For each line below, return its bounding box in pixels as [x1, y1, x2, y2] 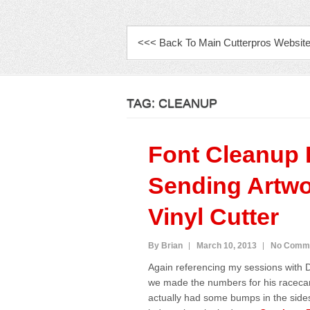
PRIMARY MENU [127, 30, 241, 46]
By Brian [147, 241, 183, 250]
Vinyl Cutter [147, 203, 279, 230]
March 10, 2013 [196, 241, 257, 250]
